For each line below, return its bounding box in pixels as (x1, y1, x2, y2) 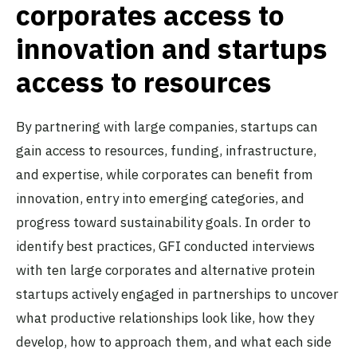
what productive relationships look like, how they (16, 309, 314, 328)
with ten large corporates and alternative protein (16, 261, 316, 280)
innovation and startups (16, 30, 328, 68)
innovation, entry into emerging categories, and (16, 190, 304, 208)
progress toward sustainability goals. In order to (16, 214, 311, 232)
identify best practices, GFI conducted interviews (16, 237, 315, 256)
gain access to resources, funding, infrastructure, (16, 142, 316, 160)
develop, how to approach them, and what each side (16, 333, 331, 351)
